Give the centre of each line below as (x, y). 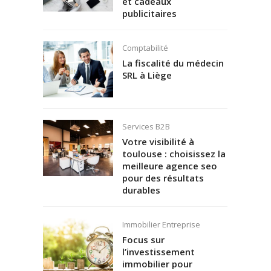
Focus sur (143, 239)
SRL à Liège (147, 75)
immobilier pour (157, 263)
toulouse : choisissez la (174, 153)
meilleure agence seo (169, 165)
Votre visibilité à (158, 141)
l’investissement (158, 251)
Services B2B (146, 127)
